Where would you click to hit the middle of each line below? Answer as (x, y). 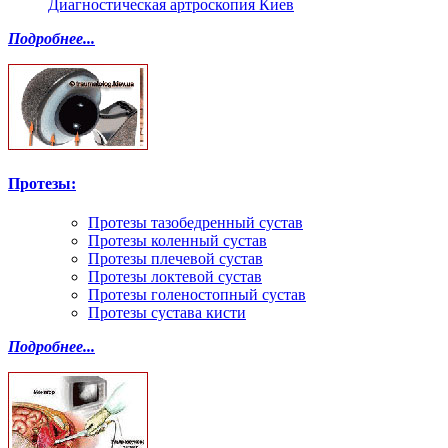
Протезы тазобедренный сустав (195, 223)
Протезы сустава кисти (167, 313)
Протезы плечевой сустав (175, 259)
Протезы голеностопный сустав (197, 295)
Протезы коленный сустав (177, 241)
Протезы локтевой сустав (175, 277)
